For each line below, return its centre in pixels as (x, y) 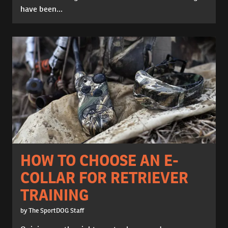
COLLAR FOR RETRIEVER (104, 178)
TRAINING (54, 195)
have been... (41, 9)
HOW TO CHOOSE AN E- (99, 161)
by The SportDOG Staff (52, 211)
